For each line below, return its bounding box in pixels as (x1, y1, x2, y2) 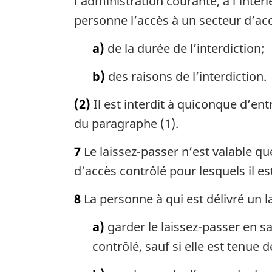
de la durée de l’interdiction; (104, 40, 265, 57)
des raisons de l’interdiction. (105, 68, 267, 85)
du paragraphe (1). (74, 115, 178, 132)
